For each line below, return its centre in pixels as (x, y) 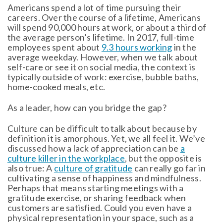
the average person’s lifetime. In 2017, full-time (101, 37)
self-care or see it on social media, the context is (102, 67)
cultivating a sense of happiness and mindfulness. (104, 178)
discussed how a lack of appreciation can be (94, 148)
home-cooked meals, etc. (56, 86)
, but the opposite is (163, 158)
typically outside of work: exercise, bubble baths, (103, 77)
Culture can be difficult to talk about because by (102, 128)
